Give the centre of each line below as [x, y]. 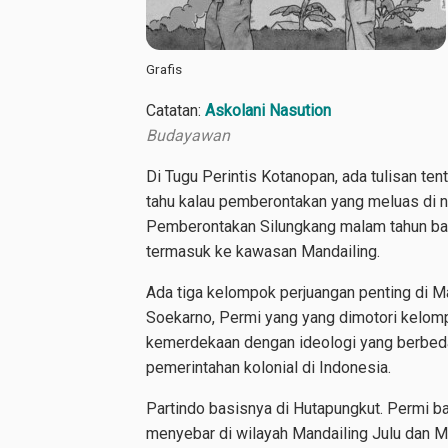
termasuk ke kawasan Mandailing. [263, 251]
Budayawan [188, 135]
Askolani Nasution [268, 110]
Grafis [164, 69]
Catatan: [175, 110]
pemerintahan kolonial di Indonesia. [268, 367]
